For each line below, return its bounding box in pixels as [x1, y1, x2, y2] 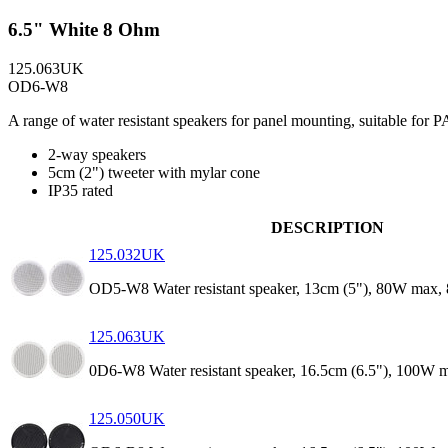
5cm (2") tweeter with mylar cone [48, 163, 260, 181]
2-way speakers [48, 145, 146, 163]
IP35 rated [48, 181, 113, 199]
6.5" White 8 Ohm [8, 19, 160, 41]
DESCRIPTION [271, 218, 384, 236]
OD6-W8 [8, 77, 68, 95]
